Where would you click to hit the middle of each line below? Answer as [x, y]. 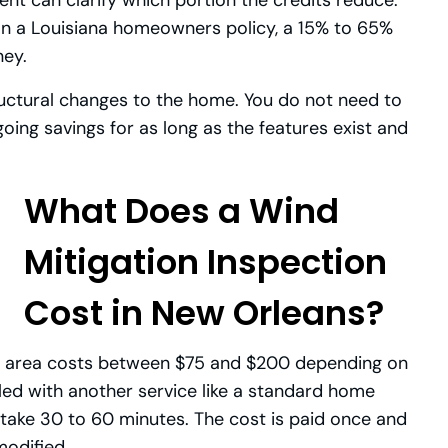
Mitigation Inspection [205, 261]
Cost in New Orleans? [204, 312]
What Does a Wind [181, 210]
